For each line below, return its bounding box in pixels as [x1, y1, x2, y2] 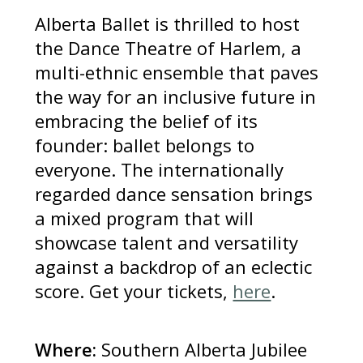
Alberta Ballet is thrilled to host [35, 11, 301, 36]
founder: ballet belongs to [35, 133, 255, 158]
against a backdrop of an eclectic [35, 254, 313, 280]
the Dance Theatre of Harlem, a [35, 36, 302, 61]
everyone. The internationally [35, 157, 284, 182]
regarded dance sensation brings [35, 181, 314, 207]
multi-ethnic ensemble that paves [35, 60, 319, 85]
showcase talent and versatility [35, 230, 299, 255]
